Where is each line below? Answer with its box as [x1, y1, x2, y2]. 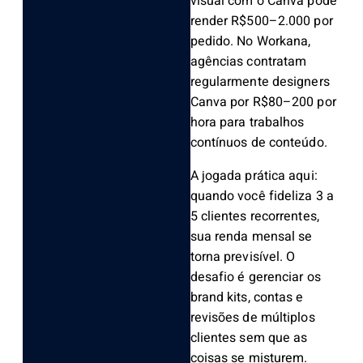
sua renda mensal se [190, 227, 313, 247]
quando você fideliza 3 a [190, 186, 334, 207]
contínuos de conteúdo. [190, 133, 327, 153]
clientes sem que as [190, 328, 308, 348]
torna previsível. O [190, 247, 296, 267]
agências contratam [190, 52, 307, 72]
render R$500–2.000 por [190, 11, 333, 32]
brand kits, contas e [190, 288, 304, 308]
